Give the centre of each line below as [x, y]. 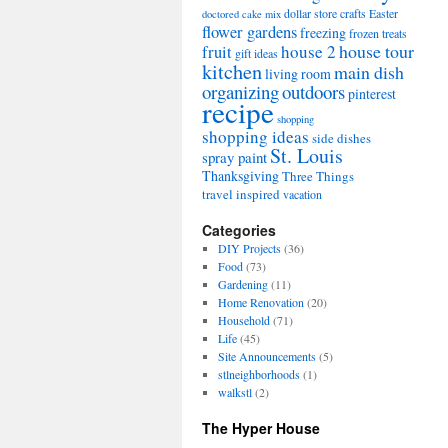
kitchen [232, 71]
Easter [383, 13]
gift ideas [256, 53]
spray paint [234, 157]
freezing [323, 32]
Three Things [318, 176]
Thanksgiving [240, 175]
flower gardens [249, 32]
